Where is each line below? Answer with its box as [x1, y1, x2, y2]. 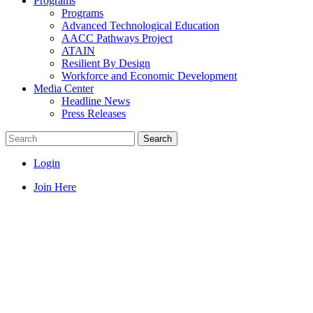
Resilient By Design [61, 57, 150, 69]
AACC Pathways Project [61, 32, 173, 44]
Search [143, 133, 172, 144]
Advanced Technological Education [61, 20, 219, 31]
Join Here [34, 181, 76, 193]
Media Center [34, 82, 94, 94]
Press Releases [61, 108, 126, 119]
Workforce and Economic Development [61, 70, 237, 82]
